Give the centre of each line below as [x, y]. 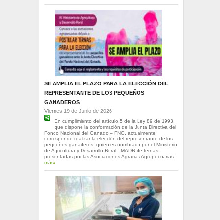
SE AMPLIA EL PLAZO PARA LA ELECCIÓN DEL [106, 83]
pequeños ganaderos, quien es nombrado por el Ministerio [110, 144]
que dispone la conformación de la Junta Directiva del [115, 127]
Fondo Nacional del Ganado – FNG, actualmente [100, 133]
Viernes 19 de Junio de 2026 [78, 111]
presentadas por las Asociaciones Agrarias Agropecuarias [109, 156]
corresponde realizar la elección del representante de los [108, 138]
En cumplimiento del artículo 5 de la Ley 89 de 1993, [114, 121]
